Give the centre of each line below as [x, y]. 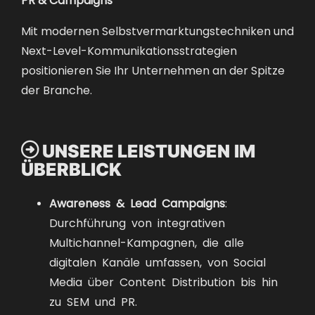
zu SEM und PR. [93, 301]
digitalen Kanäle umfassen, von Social [157, 261]
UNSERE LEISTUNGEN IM [148, 150]
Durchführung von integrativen [137, 222]
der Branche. [57, 90]
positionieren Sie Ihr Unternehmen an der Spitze [153, 70]
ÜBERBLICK [71, 169]
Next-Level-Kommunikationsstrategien [129, 50]
